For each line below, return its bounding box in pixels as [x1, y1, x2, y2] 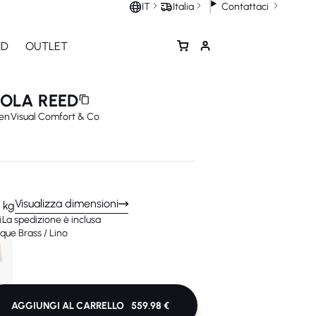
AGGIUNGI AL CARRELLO [11, 299, 124, 312]
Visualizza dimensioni [15, 197, 119, 210]
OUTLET [25, 39, 68, 53]
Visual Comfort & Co [11, 111, 99, 123]
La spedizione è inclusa [2, 214, 101, 226]
